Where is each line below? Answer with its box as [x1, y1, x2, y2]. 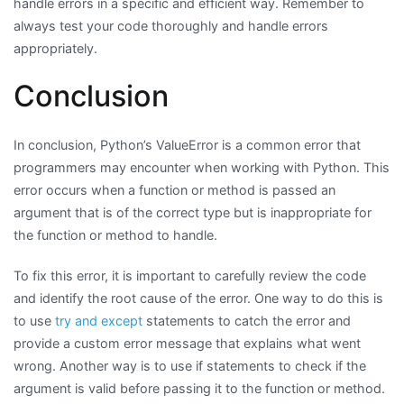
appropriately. [14, 40, 97, 56]
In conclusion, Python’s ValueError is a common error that [14, 136, 361, 152]
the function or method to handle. [14, 226, 217, 243]
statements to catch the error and [142, 312, 351, 328]
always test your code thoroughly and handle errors [14, 17, 328, 33]
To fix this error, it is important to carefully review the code [14, 267, 366, 283]
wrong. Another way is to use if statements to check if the [14, 357, 366, 373]
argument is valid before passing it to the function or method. [14, 380, 385, 396]
